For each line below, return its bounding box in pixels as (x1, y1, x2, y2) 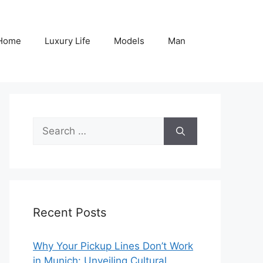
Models (114, 35, 144, 47)
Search (32, 118, 65, 130)
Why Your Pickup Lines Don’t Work (33, 240, 193, 252)
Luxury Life (45, 35, 90, 47)
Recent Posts (33, 205, 106, 220)
